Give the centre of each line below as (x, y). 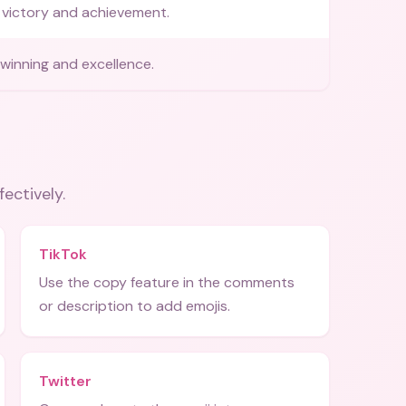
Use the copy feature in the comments (167, 282)
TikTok (63, 254)
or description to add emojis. (135, 306)
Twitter (65, 381)
